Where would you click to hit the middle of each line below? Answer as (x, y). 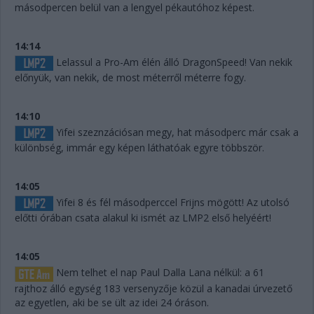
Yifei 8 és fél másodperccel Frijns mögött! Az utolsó (171, 203)
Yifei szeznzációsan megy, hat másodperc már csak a (176, 132)
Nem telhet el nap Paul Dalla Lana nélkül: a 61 (159, 273)
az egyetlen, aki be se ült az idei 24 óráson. (112, 302)
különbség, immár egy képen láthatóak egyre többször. (139, 148)
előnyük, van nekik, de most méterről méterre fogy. (130, 77)
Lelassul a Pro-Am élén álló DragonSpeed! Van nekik (173, 62)
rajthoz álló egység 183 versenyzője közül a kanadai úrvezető (153, 288)
